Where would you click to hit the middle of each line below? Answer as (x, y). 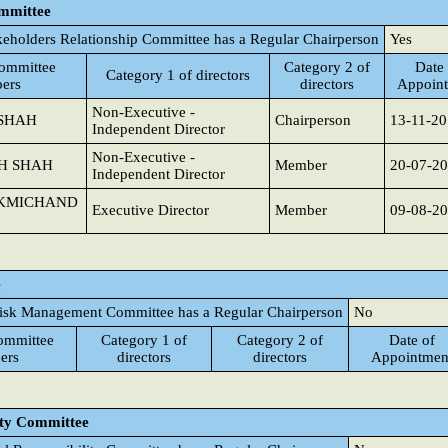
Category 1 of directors (178, 75)
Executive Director (150, 210)
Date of (411, 340)
